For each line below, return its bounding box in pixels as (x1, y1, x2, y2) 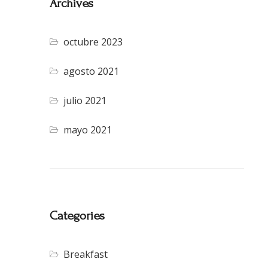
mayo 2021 (63, 123, 112, 137)
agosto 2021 (63, 65, 120, 78)
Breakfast (63, 248, 108, 261)
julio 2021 (63, 94, 107, 108)
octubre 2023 (63, 35, 123, 49)
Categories (50, 209, 105, 223)
